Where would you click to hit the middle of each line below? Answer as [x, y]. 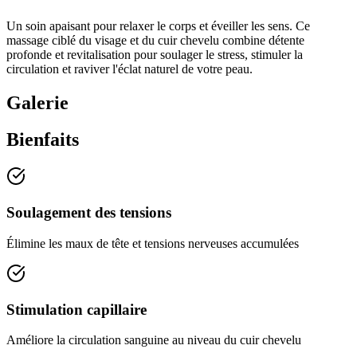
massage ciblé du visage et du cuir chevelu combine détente [155, 40]
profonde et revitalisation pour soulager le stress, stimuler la [155, 54]
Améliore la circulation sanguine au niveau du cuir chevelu [154, 340]
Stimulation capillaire [76, 309]
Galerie [37, 102]
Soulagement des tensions [89, 213]
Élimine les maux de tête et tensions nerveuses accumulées [153, 243]
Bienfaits [43, 140]
